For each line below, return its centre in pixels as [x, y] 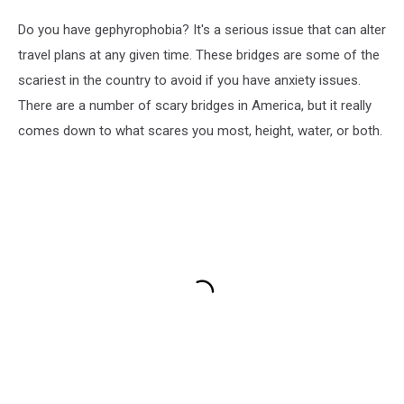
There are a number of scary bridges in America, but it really [195, 105]
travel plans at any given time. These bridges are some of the [199, 55]
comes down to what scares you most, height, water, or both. [200, 130]
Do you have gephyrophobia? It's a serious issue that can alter [202, 29]
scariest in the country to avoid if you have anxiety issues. [189, 80]
